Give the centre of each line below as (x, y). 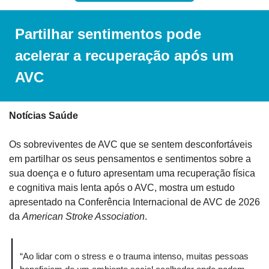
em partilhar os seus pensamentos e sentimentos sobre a (130, 159)
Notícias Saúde (44, 116)
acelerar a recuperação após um (124, 56)
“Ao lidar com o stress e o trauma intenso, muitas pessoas (134, 256)
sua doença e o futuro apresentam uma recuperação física (132, 174)
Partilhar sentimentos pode (108, 34)
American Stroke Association (83, 217)
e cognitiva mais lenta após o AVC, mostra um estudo (122, 188)
